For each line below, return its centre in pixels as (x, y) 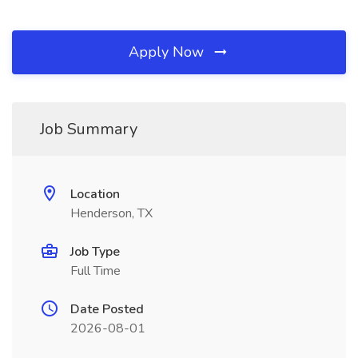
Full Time (95, 271)
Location (95, 194)
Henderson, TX (111, 213)
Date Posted (107, 309)
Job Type (95, 252)
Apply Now (168, 52)
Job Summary (89, 129)
